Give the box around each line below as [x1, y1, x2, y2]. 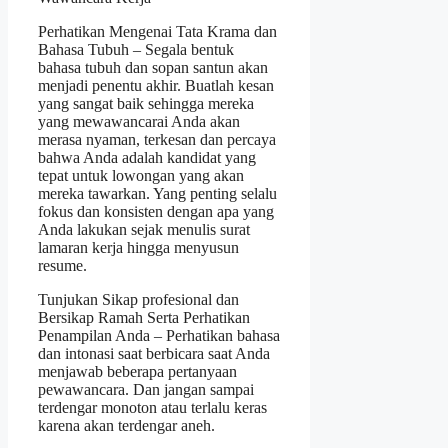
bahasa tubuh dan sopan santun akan [38, 58, 268, 76]
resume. [38, 256, 87, 274]
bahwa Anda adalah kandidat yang [38, 148, 256, 166]
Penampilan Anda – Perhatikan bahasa [38, 326, 280, 344]
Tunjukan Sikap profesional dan [38, 290, 239, 308]
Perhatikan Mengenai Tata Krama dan [38, 22, 277, 40]
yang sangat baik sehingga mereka [38, 94, 254, 112]
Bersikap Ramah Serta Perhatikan [38, 308, 250, 326]
